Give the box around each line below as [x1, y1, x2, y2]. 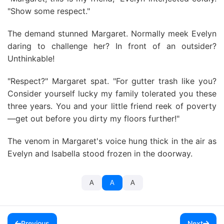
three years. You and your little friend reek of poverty [7, 101, 216, 111]
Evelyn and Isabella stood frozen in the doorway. [7, 148, 192, 158]
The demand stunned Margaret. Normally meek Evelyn [7, 28, 216, 38]
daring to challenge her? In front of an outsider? [7, 41, 216, 51]
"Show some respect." [7, 6, 90, 16]
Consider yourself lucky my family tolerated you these [7, 88, 216, 98]
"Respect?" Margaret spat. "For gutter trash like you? [7, 76, 216, 86]
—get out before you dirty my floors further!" [7, 113, 179, 123]
